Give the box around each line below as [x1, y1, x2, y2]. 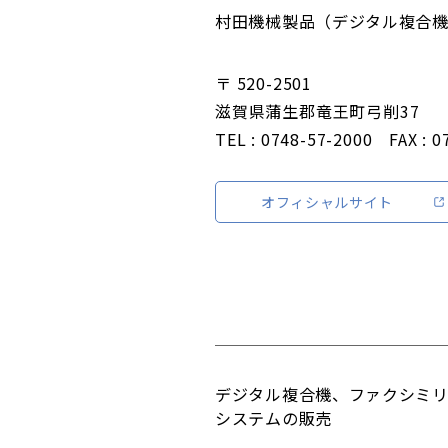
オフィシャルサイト [260, 192, 394, 212]
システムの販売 [215, 406, 332, 430]
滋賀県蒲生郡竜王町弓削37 [215, 99, 420, 123]
